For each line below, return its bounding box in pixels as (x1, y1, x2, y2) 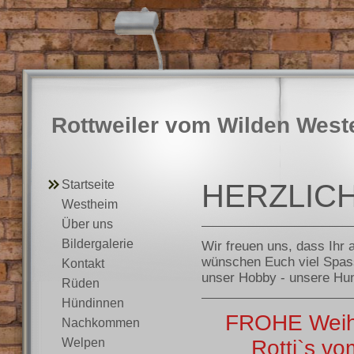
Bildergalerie (62, 237, 134, 250)
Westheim (62, 198, 118, 211)
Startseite (62, 178, 115, 191)
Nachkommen (62, 316, 140, 330)
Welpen (62, 336, 105, 349)
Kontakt (62, 257, 104, 270)
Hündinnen (62, 296, 124, 310)
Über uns (62, 217, 113, 231)
